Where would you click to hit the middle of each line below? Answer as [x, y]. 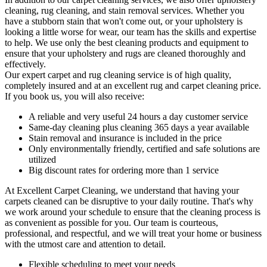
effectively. [25, 64]
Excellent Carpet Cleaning [66, 190]
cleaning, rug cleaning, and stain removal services [98, 10]
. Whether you [218, 10]
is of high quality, [198, 74]
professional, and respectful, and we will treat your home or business [133, 233]
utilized [42, 159]
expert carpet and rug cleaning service [93, 74]
